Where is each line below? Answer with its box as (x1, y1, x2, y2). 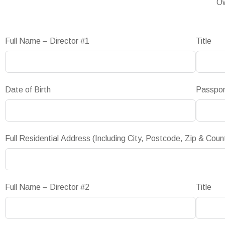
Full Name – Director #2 (5, 183, 89, 191)
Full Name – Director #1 (5, 37, 89, 45)
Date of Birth (5, 85, 51, 94)
